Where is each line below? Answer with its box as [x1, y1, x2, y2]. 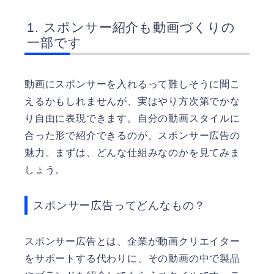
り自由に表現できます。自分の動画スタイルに [24, 113, 240, 124]
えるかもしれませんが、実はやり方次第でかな [24, 95, 240, 106]
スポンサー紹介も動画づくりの [43, 20, 235, 34]
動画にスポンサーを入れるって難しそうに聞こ [24, 78, 240, 89]
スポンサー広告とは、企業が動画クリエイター [24, 235, 240, 246]
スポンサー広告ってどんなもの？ [33, 199, 206, 212]
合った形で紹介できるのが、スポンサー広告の [24, 130, 240, 141]
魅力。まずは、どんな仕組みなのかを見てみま [24, 147, 240, 158]
